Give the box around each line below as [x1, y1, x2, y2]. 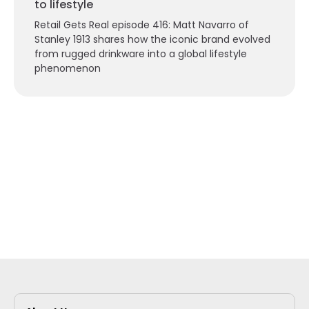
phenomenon [34, 61, 101, 76]
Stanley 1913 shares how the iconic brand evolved [34, 32, 270, 47]
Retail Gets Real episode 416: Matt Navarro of [34, 18, 249, 32]
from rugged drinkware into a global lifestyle [34, 47, 247, 61]
